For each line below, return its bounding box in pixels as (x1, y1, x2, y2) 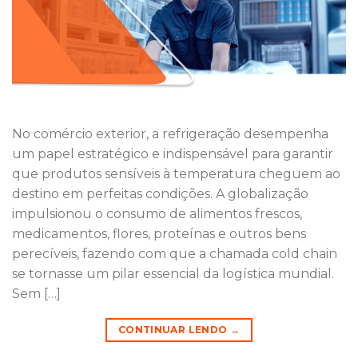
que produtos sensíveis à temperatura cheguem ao (12, 165, 340, 181)
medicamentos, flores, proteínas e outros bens (12, 225, 306, 241)
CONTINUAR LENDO (117, 323, 230, 336)
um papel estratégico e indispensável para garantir (12, 145, 333, 161)
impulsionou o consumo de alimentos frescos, (12, 205, 302, 221)
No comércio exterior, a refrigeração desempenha (12, 125, 328, 141)
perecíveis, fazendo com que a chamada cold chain (12, 245, 337, 261)
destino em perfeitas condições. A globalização (12, 185, 308, 201)
